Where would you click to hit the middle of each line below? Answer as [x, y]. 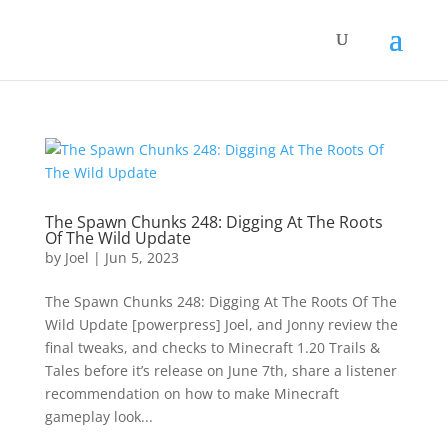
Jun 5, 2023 [141, 257]
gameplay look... [98, 416]
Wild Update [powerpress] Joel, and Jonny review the [221, 324]
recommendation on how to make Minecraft [191, 393]
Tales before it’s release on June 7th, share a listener [220, 370]
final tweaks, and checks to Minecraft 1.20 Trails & [212, 347]
